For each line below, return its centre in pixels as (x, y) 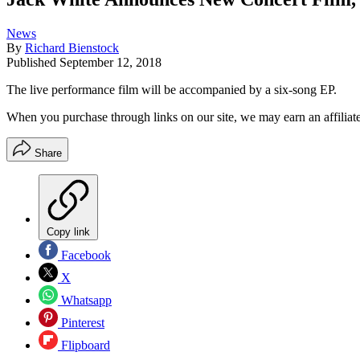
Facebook (84, 255)
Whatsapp (85, 300)
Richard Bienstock (72, 47)
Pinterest (81, 322)
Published (33, 62)
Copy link (68, 231)
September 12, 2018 (110, 62)
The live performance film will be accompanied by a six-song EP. (172, 89)
